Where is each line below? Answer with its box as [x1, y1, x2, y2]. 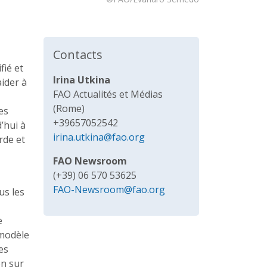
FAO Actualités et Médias [53, 88, 163, 101]
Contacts [53, 46, 103, 63]
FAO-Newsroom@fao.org [53, 183, 165, 197]
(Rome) [53, 102, 85, 116]
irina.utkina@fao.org [53, 131, 145, 144]
